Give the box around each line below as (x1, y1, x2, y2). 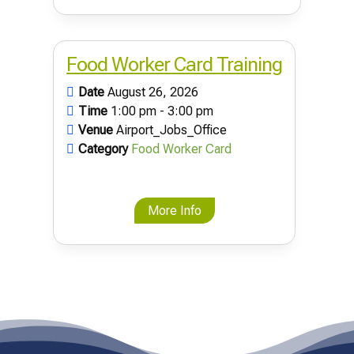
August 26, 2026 (107, 84, 199, 100)
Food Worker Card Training (66, 52, 283, 76)
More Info (147, 203, 201, 219)
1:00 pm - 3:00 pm (111, 103, 214, 119)
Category (78, 141, 132, 156)
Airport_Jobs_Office (116, 122, 228, 137)
